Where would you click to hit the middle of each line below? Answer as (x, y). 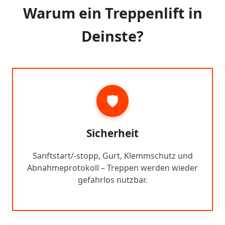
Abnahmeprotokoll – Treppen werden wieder (113, 167)
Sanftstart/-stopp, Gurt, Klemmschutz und (113, 155)
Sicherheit (113, 133)
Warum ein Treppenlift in (113, 13)
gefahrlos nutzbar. (113, 180)
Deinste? (113, 36)
